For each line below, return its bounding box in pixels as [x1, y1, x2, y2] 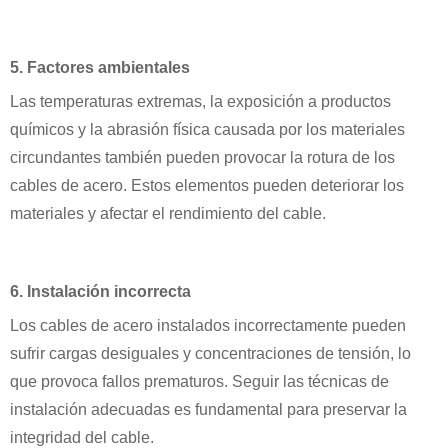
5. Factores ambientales [10, 58, 190, 76]
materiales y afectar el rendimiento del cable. [10, 204, 326, 222]
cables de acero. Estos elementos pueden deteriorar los [10, 176, 404, 194]
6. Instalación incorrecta [10, 282, 191, 300]
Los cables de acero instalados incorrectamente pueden [10, 316, 406, 334]
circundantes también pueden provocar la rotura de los [10, 148, 395, 166]
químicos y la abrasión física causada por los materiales [10, 120, 405, 138]
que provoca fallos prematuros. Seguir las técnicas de [10, 372, 389, 390]
